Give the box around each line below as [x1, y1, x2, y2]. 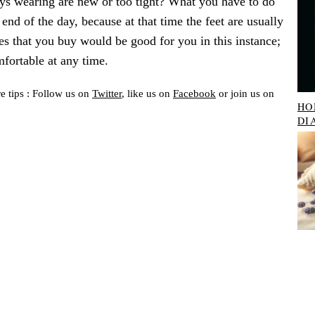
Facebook [173, 86, 216, 99]
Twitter [92, 86, 122, 99]
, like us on [122, 86, 173, 99]
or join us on [216, 86, 274, 99]
